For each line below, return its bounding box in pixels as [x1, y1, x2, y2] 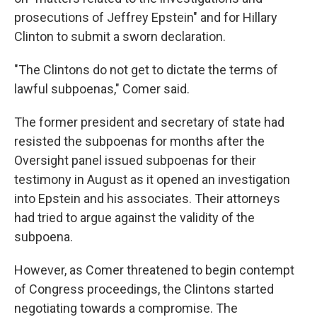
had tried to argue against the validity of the [14, 210, 255, 225]
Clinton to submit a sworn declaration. [14, 29, 226, 44]
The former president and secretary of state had [14, 115, 284, 129]
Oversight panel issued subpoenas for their [14, 153, 256, 168]
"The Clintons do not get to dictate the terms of [14, 62, 278, 77]
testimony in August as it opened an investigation [14, 172, 290, 187]
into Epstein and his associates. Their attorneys [14, 191, 280, 206]
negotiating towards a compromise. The [14, 301, 238, 316]
